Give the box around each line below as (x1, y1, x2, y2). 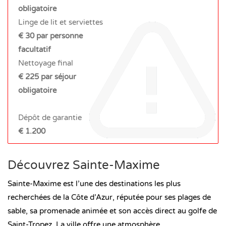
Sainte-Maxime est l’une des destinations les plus (8, 179, 181, 188)
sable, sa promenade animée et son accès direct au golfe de (8, 206, 217, 215)
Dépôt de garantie (18, 112, 82, 122)
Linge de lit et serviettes (18, 17, 103, 27)
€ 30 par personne (18, 31, 83, 40)
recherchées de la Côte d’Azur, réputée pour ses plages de (8, 192, 211, 202)
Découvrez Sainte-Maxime (8, 157, 160, 173)
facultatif (18, 44, 51, 54)
